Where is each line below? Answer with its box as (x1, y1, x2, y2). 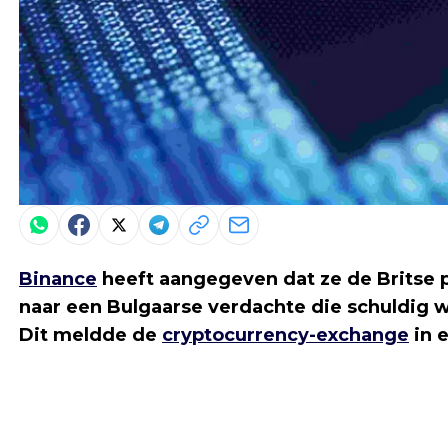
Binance (19, 268, 97, 291)
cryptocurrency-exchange (162, 324, 409, 347)
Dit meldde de (19, 324, 162, 347)
